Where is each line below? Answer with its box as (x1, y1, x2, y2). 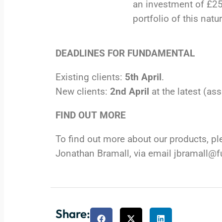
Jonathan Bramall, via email (55, 148, 174, 160)
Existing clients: (55, 71, 125, 83)
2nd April (110, 86, 149, 98)
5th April (125, 71, 162, 83)
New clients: (55, 86, 110, 98)
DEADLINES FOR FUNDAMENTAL (55, 48, 195, 59)
